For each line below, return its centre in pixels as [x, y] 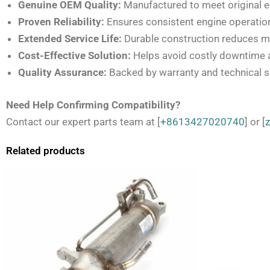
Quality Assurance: [62, 72]
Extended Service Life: [70, 38]
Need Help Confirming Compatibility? [93, 105]
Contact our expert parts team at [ [83, 122]
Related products [46, 151]
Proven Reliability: [61, 21]
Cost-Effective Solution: [74, 55]
